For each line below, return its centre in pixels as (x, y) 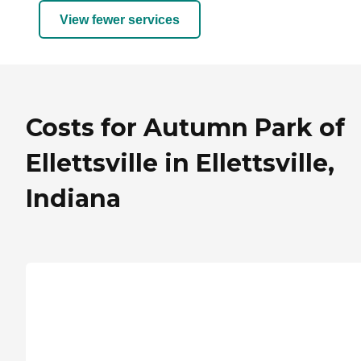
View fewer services (120, 19)
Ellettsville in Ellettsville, (180, 164)
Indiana (73, 199)
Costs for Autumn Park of (185, 128)
